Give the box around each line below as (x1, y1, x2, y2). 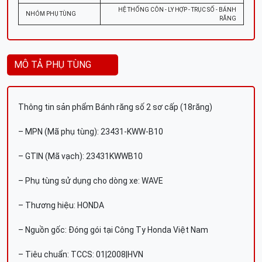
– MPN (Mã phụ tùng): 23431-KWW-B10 (18, 127, 163, 136)
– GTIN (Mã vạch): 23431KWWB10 (18, 151, 143, 161)
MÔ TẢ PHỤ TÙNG (14, 59, 91, 70)
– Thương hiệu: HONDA (18, 201, 104, 210)
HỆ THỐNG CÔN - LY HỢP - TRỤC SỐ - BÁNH (118, 6, 236, 13)
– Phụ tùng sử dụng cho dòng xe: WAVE (18, 176, 163, 185)
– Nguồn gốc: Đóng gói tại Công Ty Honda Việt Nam (18, 225, 208, 235)
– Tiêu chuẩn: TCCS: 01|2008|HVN (18, 250, 143, 259)
